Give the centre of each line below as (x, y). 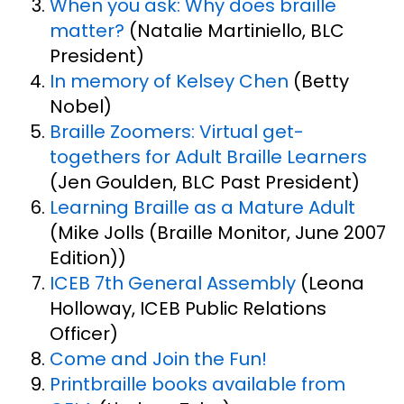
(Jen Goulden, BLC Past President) (205, 183)
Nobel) (81, 107)
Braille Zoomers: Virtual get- (177, 132)
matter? (87, 31)
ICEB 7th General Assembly (173, 284)
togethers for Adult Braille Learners (208, 157)
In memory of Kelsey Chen (169, 82)
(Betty (319, 82)
